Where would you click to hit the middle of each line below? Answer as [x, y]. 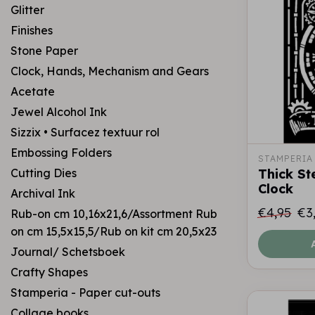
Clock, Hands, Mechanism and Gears [110, 71]
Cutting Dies [44, 173]
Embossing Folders [61, 153]
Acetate [33, 91]
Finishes [32, 30]
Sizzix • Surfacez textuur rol [85, 132]
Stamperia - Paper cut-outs [85, 292]
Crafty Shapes [49, 272]
